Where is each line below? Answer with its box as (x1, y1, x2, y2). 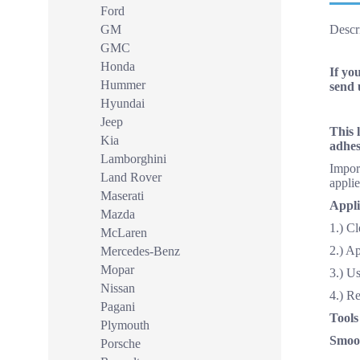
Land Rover (100, 170, 162, 184)
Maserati (100, 189, 144, 202)
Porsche (100, 337, 141, 350)
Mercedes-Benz (100, 244, 180, 258)
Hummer (100, 78, 145, 92)
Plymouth (100, 318, 149, 332)
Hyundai (100, 96, 145, 110)
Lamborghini (100, 152, 166, 166)
